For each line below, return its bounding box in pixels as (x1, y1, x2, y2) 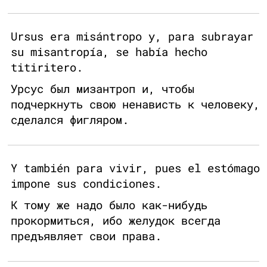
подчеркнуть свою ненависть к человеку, (11, 97, 260, 112)
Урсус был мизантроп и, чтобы (11, 81, 194, 97)
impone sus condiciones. (11, 176, 162, 191)
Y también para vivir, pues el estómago (11, 160, 260, 176)
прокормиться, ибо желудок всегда (11, 213, 221, 228)
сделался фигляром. (11, 112, 129, 128)
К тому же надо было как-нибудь (11, 197, 207, 213)
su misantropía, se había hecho (11, 44, 207, 60)
